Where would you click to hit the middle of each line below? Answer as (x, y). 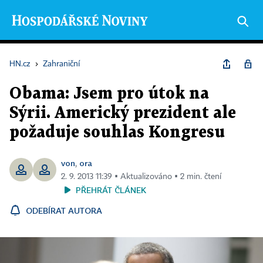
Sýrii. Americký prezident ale (123, 113)
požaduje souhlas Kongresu (117, 133)
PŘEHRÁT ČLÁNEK (111, 190)
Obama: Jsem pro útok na (109, 94)
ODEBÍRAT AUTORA (64, 210)
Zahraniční (61, 64)
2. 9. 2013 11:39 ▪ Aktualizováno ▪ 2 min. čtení (141, 177)
